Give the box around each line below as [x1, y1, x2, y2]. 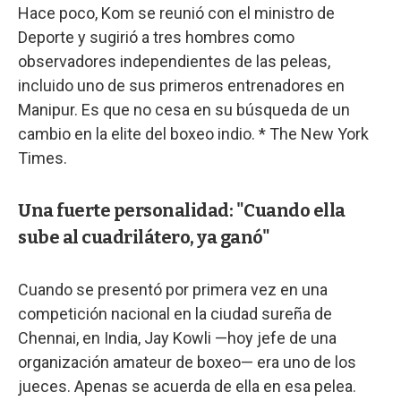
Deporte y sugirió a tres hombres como [18, 27, 294, 47]
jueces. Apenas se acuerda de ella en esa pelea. [18, 376, 356, 396]
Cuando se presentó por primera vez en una [18, 279, 328, 299]
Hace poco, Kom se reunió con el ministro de [18, 3, 335, 22]
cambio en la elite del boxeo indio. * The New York [18, 124, 369, 143]
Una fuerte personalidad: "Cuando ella [18, 199, 346, 221]
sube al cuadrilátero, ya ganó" [18, 226, 269, 248]
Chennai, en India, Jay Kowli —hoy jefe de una [18, 328, 337, 347]
